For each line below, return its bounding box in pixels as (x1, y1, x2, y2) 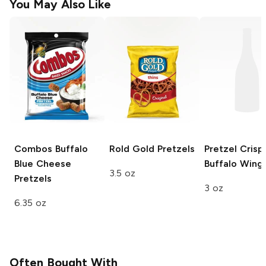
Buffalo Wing (204, 157, 263, 169)
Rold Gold (109, 142, 154, 154)
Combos (14, 142, 52, 154)
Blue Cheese (14, 157, 71, 169)
